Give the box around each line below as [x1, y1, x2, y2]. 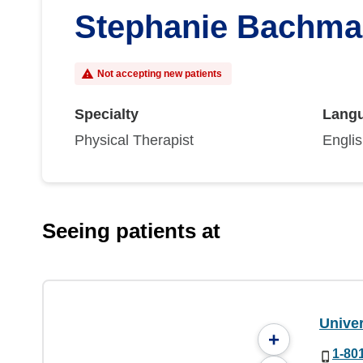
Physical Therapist [75, 132, 194, 148]
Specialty [75, 106, 139, 122]
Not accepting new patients [97, 68, 222, 79]
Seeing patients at [42, 219, 220, 243]
